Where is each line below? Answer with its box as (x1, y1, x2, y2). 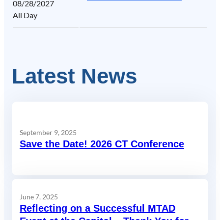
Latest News (12, 64, 137, 88)
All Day (13, 10, 37, 20)
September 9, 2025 (20, 128, 77, 137)
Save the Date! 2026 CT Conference (20, 138, 184, 149)
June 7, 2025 (20, 192, 58, 201)
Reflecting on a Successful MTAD (20, 202, 175, 214)
